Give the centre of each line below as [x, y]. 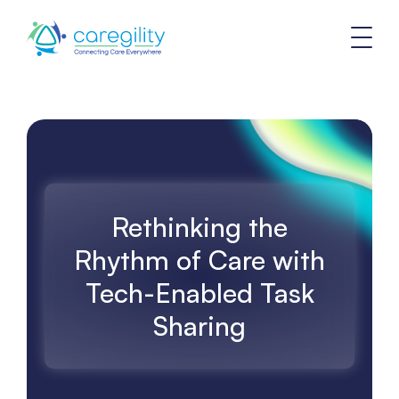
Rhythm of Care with [199, 260]
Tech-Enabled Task [199, 293]
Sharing [199, 326]
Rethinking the [199, 227]
